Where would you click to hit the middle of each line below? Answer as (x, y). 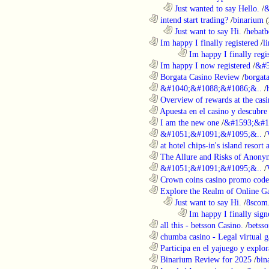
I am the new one (189, 122)
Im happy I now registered (204, 65)
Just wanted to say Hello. (216, 8)
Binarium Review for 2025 (205, 259)
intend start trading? (193, 20)
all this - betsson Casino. (201, 225)
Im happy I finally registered (208, 42)
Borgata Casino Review (199, 77)
